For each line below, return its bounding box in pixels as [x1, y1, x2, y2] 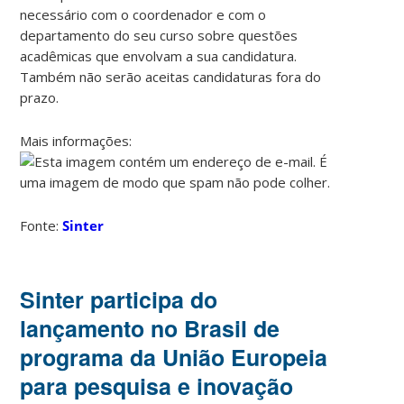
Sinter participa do [20, 282, 218, 316]
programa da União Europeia [20, 340, 328, 373]
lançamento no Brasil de [20, 311, 280, 344]
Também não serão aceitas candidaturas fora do [20, 67, 322, 86]
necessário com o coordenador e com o [20, 5, 267, 23]
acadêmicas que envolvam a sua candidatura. [20, 46, 298, 65]
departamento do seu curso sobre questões [20, 25, 298, 44]
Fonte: [20, 216, 63, 234]
